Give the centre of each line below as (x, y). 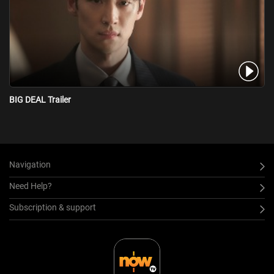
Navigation (30, 165)
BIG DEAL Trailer (40, 100)
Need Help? (31, 186)
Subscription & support (53, 208)
